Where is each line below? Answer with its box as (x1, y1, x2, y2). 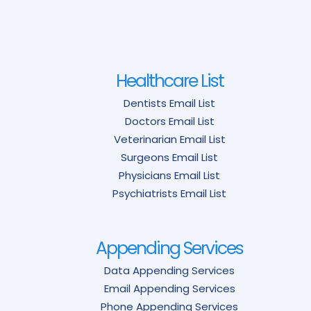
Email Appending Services (103, 281, 235, 296)
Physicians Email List (119, 168, 220, 183)
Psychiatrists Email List (112, 186, 226, 201)
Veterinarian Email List (113, 132, 226, 147)
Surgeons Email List (121, 150, 218, 165)
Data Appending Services (104, 263, 235, 278)
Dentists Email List (124, 96, 215, 111)
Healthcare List (115, 69, 224, 94)
